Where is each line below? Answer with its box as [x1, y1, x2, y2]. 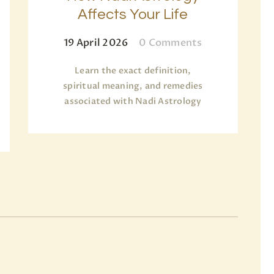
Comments [148, 36, 202, 50]
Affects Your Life [78, 7, 188, 23]
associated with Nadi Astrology [64, 95, 202, 108]
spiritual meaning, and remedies [63, 80, 203, 92]
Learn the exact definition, [75, 65, 191, 77]
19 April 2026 [64, 36, 128, 50]
